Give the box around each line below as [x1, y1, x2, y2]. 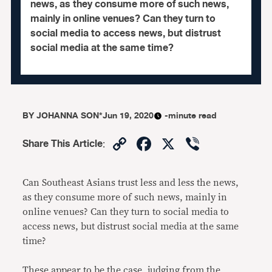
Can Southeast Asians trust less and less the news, [22, 178, 239, 188]
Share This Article [22, 136, 103, 152]
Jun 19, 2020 [103, 109, 154, 123]
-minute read [165, 109, 217, 123]
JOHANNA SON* [36, 109, 103, 123]
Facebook [154, 131, 241, 157]
